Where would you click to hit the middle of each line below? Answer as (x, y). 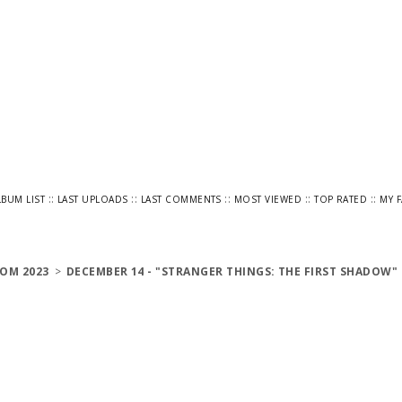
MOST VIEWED (268, 199)
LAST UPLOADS (93, 199)
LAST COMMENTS (181, 199)
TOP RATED (341, 199)
